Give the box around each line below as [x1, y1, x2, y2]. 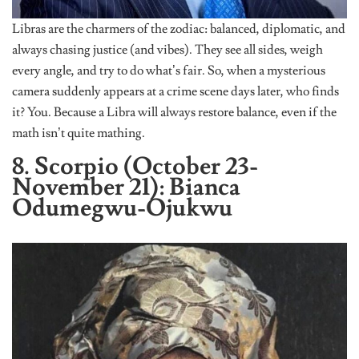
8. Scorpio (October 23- [12, 150, 258, 182]
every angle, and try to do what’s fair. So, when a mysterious [12, 62, 325, 79]
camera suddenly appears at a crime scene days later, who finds [12, 83, 339, 99]
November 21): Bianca [12, 171, 240, 203]
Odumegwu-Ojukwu [12, 192, 232, 224]
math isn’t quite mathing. [12, 124, 145, 141]
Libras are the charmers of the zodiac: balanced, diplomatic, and [12, 20, 345, 37]
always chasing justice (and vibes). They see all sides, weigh [12, 41, 323, 58]
